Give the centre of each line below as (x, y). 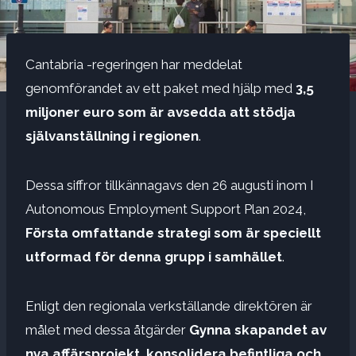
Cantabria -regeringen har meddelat (134, 64)
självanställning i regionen (112, 135)
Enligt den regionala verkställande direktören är (169, 306)
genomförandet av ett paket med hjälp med (161, 88)
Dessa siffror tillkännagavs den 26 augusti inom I (170, 185)
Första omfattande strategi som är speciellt (173, 232)
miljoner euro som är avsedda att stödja (161, 112)
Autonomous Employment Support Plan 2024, (166, 209)
